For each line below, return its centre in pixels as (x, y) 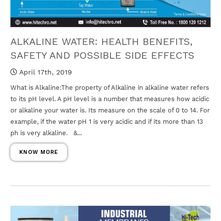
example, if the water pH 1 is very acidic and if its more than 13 (107, 122)
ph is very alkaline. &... (46, 133)
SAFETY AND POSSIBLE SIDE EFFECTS (103, 55)
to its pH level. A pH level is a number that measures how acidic (110, 99)
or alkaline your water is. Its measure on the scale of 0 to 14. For (110, 110)
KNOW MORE (39, 152)
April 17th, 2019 (45, 72)
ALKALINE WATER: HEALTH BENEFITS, (102, 42)
